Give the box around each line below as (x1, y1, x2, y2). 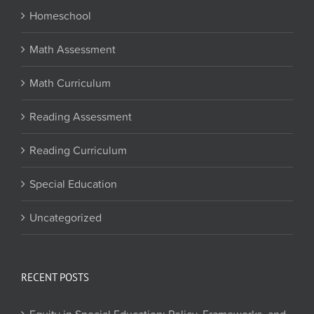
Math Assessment (29, 41, 116, 57)
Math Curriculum (29, 75, 111, 91)
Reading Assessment (29, 109, 132, 125)
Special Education (29, 176, 117, 192)
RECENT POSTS (21, 271, 89, 285)
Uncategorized (29, 210, 102, 226)
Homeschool (29, 8, 91, 24)
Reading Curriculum (29, 142, 127, 158)
